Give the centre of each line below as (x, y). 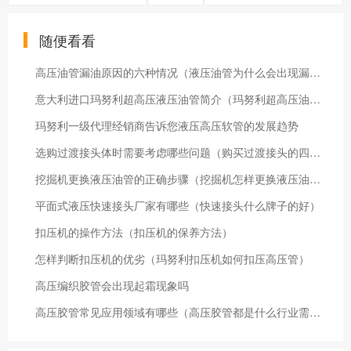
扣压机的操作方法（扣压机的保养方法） (134, 232)
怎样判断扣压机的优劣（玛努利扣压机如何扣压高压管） (172, 259)
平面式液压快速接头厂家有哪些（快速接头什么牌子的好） (178, 205)
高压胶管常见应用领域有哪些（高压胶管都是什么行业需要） (315, 312)
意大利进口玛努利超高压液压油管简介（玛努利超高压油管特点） (315, 99)
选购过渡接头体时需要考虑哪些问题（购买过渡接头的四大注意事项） (315, 152)
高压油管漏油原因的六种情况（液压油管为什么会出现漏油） (315, 72)
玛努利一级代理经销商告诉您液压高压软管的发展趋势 (167, 125)
